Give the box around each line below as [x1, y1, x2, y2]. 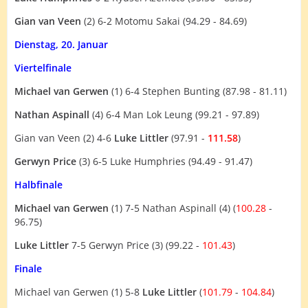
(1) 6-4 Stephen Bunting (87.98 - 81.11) [109, 84, 287, 98]
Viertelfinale [14, 60, 71, 74]
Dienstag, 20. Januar [14, 37, 108, 51]
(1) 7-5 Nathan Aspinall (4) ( [109, 201, 236, 214]
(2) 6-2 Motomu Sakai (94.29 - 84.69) [81, 14, 247, 27]
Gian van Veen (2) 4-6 [14, 131, 114, 144]
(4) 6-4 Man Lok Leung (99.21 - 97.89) [92, 107, 259, 121]
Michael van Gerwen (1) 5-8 [14, 285, 142, 298]
